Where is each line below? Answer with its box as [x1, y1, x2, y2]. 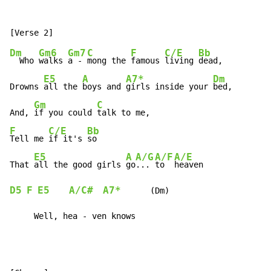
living [165, 56, 198, 66]
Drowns [10, 82, 44, 92]
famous [131, 56, 165, 66]
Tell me [10, 134, 48, 144]
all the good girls [34, 160, 126, 170]
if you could [34, 108, 97, 118]
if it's [48, 134, 87, 144]
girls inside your [126, 82, 213, 92]
